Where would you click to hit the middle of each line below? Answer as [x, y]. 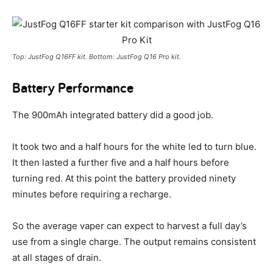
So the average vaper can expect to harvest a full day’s [129, 226]
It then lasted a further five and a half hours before [121, 163]
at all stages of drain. [57, 258]
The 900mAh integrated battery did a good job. [113, 115]
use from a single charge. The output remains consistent [134, 242]
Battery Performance [73, 88]
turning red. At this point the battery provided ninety [124, 179]
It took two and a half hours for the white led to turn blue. [134, 147]
